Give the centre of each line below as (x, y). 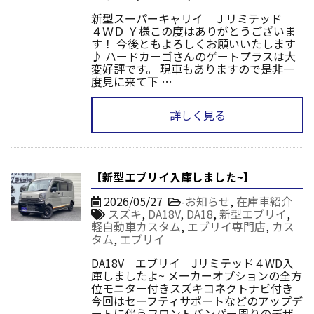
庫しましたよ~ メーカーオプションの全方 (197, 275)
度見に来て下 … (132, 81)
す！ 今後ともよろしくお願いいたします (193, 43)
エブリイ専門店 (226, 226)
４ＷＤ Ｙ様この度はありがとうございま (193, 30)
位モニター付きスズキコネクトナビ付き (192, 288)
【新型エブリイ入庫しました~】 (173, 176)
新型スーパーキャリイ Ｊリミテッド (192, 18)
